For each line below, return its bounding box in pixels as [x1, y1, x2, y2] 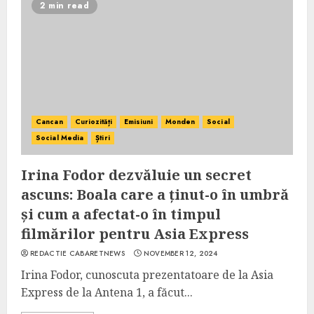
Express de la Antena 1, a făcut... [21, 285, 193, 300]
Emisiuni [123, 116, 153, 127]
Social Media [36, 132, 84, 143]
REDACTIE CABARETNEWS [30, 248, 125, 259]
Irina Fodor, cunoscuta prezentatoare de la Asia [21, 267, 273, 282]
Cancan [36, 116, 63, 127]
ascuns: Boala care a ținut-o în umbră [21, 185, 289, 204]
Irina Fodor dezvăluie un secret [21, 165, 252, 184]
